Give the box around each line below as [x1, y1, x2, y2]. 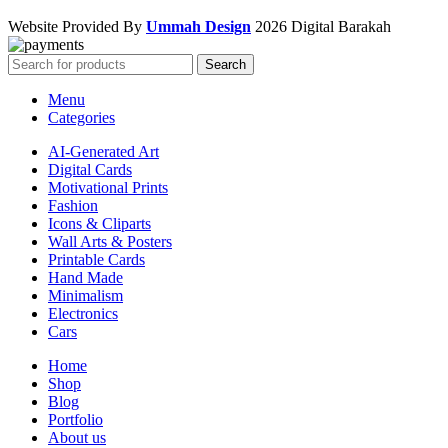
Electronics [48, 304, 118, 322]
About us [48, 428, 106, 446]
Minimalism [48, 286, 123, 304]
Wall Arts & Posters [48, 232, 172, 250]
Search [205, 56, 246, 72]
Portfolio [48, 410, 103, 428]
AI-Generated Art [48, 142, 159, 160]
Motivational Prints [48, 178, 168, 196]
